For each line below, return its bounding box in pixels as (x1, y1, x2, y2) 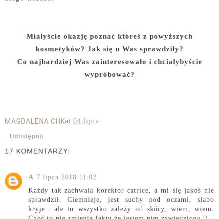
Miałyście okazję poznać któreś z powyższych (26, 32, 193, 40)
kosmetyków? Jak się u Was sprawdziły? (35, 44, 184, 53)
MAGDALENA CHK (5, 117, 65, 125)
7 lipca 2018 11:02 (37, 174, 97, 181)
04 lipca (73, 117, 99, 125)
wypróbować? (84, 70, 135, 78)
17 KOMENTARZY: (5, 147, 70, 155)
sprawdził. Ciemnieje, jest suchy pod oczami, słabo (28, 196, 214, 203)
